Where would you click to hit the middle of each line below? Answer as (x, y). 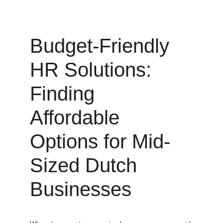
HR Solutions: (93, 70)
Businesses (81, 189)
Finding (65, 94)
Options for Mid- (100, 141)
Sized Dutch (86, 165)
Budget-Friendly (102, 46)
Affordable (77, 117)
